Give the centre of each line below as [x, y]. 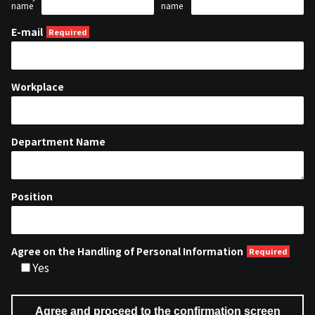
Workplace [38, 86]
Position [32, 196]
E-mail [27, 32]
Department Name [58, 141]
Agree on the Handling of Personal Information [127, 251]
